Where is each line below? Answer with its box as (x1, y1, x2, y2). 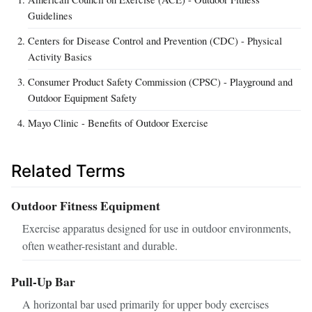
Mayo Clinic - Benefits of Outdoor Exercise (28, 115, 208, 130)
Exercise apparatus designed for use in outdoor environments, (22, 220, 291, 235)
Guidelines (28, 8, 72, 22)
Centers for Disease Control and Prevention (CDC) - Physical (28, 33, 282, 47)
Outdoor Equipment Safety (28, 90, 136, 104)
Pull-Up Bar (11, 272, 75, 290)
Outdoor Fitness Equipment (11, 196, 160, 215)
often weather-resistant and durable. (22, 237, 178, 253)
